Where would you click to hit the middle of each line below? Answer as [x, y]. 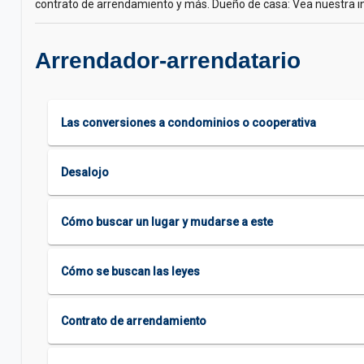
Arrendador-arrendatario [168, 61]
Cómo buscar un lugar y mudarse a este [167, 222]
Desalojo [85, 172]
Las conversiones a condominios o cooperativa [188, 123]
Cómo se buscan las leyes [130, 271]
